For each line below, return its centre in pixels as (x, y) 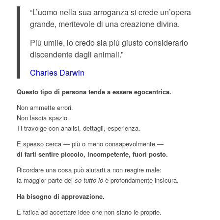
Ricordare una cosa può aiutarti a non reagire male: (89, 170)
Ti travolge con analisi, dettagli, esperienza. (78, 128)
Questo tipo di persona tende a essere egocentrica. (94, 92)
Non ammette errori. (45, 108)
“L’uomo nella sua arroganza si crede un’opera (110, 12)
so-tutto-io (89, 180)
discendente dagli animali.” (76, 54)
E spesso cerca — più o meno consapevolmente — (90, 144)
